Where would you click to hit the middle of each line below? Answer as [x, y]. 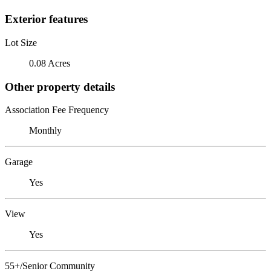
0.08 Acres [50, 63]
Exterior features [46, 19]
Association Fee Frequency [57, 110]
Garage [19, 162]
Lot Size [21, 42]
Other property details [60, 87]
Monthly [45, 131]
